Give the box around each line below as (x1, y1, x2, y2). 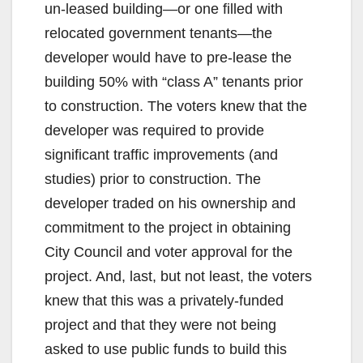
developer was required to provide (45, 122, 264, 139)
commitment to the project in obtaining (45, 220, 291, 237)
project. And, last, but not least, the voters (45, 268, 312, 285)
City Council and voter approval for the (45, 244, 293, 261)
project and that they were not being (45, 317, 276, 334)
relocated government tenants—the (45, 25, 272, 42)
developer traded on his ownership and (45, 195, 296, 212)
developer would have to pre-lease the (45, 49, 292, 66)
